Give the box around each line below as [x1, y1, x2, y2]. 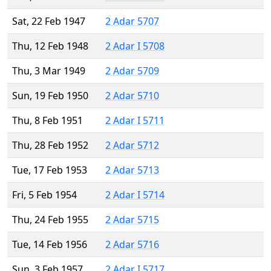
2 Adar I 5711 [105, 114, 165, 128]
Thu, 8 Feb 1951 [12, 114, 83, 128]
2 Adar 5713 [105, 163, 159, 177]
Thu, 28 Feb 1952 [12, 139, 88, 152]
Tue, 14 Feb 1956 [12, 238, 87, 252]
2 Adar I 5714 [105, 188, 165, 202]
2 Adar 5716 [105, 238, 159, 252]
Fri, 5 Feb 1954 [12, 188, 77, 202]
